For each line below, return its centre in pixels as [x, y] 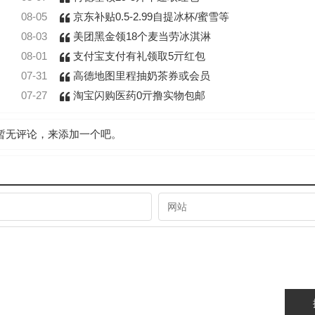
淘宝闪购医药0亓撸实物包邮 [137, 96]
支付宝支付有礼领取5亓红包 [137, 56]
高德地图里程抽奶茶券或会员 [140, 76]
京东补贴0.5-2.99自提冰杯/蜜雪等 [149, 17]
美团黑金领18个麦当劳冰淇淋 [140, 37]
